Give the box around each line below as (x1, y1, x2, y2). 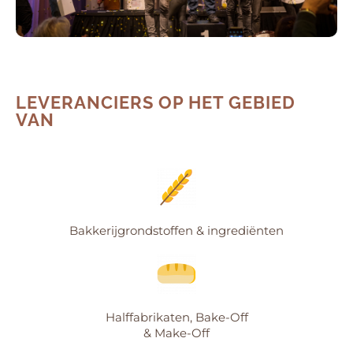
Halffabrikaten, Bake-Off (105, 309, 248, 325)
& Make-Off (143, 325, 210, 340)
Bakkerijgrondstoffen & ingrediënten (69, 222, 284, 238)
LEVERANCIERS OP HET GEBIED (16, 91, 295, 113)
